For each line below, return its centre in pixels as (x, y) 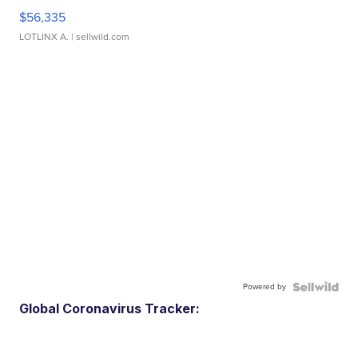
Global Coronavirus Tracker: (110, 309)
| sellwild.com (99, 37)
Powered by (264, 287)
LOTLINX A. (44, 37)
